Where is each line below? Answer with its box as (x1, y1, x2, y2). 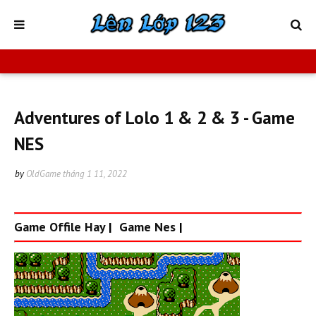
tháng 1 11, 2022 (63, 168, 127, 180)
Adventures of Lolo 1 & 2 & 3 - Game (14, 107, 295, 129)
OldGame (26, 168, 61, 180)
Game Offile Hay (14, 218, 105, 235)
